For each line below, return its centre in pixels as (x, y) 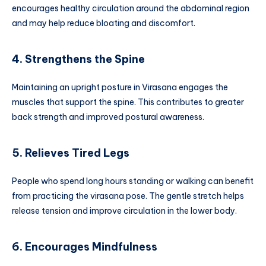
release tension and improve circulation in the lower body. (124, 211)
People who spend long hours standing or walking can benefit (133, 181)
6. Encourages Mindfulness (85, 246)
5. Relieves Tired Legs (71, 153)
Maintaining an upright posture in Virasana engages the (120, 88)
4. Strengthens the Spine (78, 59)
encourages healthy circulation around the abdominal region (131, 9)
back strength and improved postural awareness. (108, 117)
